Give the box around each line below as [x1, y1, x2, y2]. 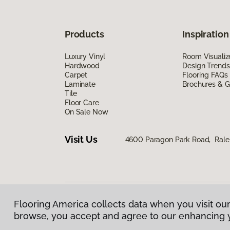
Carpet [65, 70, 88, 79]
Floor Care [65, 98, 99, 107]
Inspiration [182, 28, 229, 40]
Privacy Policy [65, 204, 112, 213]
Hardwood [65, 61, 100, 70]
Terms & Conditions [112, 204, 177, 213]
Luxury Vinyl [65, 52, 106, 61]
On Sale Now [65, 107, 108, 116]
